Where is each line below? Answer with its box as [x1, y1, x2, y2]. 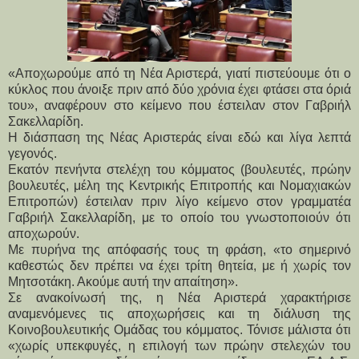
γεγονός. [8, 146, 57, 160]
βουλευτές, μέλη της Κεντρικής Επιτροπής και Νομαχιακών [8, 178, 351, 192]
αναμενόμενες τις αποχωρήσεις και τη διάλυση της [8, 306, 351, 321]
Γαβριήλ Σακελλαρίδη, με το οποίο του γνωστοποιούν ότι [8, 210, 351, 224]
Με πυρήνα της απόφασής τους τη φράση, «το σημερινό [8, 242, 351, 256]
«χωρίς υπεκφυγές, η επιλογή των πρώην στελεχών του [8, 338, 351, 353]
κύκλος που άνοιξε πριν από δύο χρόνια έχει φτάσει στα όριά [8, 82, 351, 96]
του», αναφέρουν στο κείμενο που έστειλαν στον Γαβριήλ [8, 98, 351, 112]
